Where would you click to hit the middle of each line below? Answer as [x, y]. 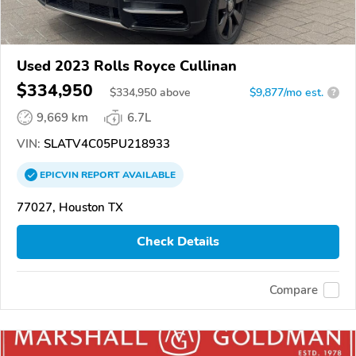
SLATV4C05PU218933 [105, 143]
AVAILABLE [148, 174]
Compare [294, 290]
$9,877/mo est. [286, 92]
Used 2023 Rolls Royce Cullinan [127, 66]
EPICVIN [60, 174]
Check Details [178, 242]
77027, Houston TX [70, 207]
